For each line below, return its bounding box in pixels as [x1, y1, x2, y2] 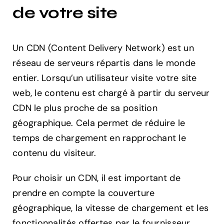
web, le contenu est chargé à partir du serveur [12, 86, 210, 99]
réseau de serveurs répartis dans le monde [12, 56, 196, 69]
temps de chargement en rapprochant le [12, 131, 186, 144]
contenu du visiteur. [12, 146, 96, 159]
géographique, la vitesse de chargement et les [12, 201, 209, 214]
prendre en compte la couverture [12, 186, 155, 199]
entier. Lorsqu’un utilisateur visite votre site [12, 71, 197, 84]
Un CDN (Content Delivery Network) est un [12, 41, 194, 54]
